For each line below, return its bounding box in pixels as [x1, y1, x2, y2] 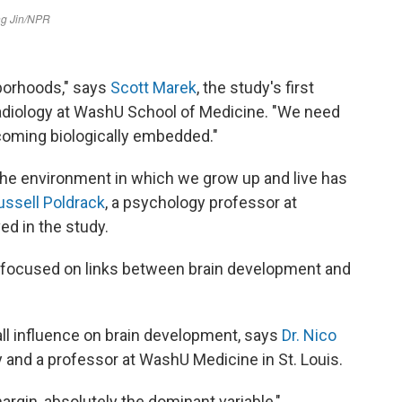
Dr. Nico [282, 326, 336, 345]
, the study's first [197, 78, 314, 97]
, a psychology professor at [105, 193, 297, 212]
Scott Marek [110, 78, 197, 97]
